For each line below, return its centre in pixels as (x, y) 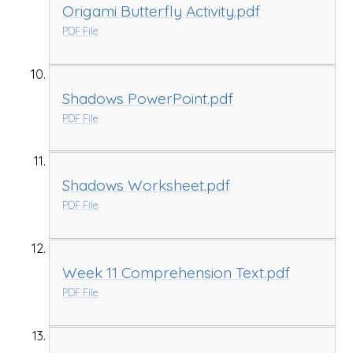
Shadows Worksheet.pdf (147, 186)
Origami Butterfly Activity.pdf (162, 11)
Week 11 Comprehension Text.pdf (176, 272)
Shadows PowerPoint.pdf (148, 98)
